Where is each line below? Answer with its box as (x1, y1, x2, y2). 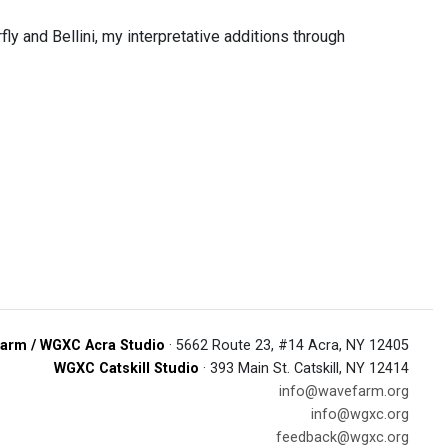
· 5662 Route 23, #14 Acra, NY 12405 (165, 337, 409, 354)
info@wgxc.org (311, 406, 409, 423)
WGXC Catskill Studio (54, 360, 199, 377)
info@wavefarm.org (279, 383, 409, 400)
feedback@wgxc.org (276, 429, 409, 446)
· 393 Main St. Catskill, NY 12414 (199, 360, 409, 377)
